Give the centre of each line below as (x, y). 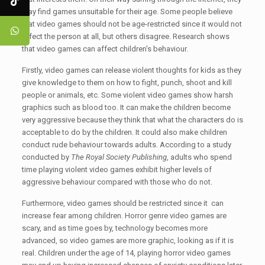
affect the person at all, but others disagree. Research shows (125, 36)
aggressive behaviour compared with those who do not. (117, 182)
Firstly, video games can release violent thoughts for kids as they (131, 70)
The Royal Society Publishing (119, 157)
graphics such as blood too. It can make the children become (126, 107)
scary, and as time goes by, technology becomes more (114, 228)
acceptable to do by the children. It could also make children (124, 132)
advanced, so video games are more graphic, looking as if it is (127, 240)
